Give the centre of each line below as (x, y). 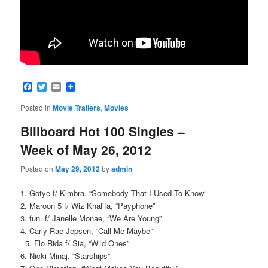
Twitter (61, 87)
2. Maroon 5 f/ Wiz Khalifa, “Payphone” (88, 205)
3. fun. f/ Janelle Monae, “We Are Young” (91, 218)
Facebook (54, 87)
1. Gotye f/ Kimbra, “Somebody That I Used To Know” (114, 193)
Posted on (38, 168)
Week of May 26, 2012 (86, 150)
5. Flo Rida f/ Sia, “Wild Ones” (75, 243)
